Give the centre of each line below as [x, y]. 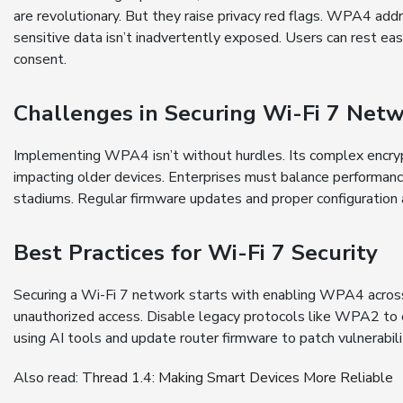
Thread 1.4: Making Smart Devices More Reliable [237, 378]
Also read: [48, 378]
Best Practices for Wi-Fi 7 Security [196, 253]
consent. [40, 60]
